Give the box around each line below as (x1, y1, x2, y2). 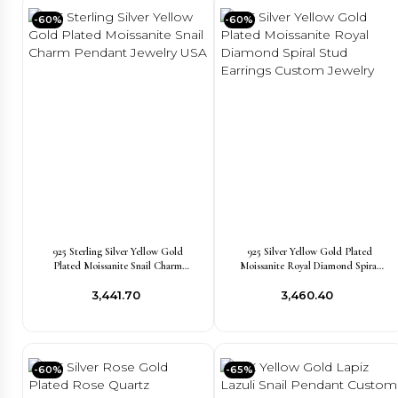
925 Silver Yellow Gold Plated (246, 245, 372, 258)
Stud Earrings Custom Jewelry (246, 274, 373, 286)
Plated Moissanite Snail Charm (53, 259, 183, 272)
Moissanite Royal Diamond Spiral (239, 259, 379, 272)
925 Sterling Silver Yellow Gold (52, 245, 184, 258)
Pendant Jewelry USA (72, 274, 164, 286)
